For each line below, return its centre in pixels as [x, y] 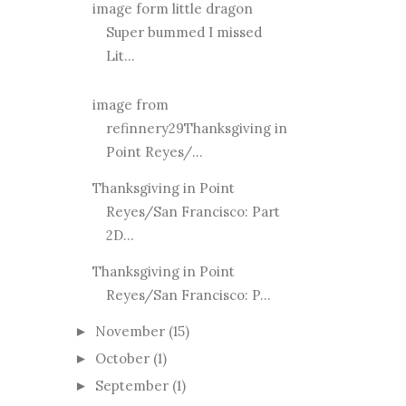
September [132, 385]
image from [130, 105]
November [130, 332]
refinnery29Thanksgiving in [196, 129]
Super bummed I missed [184, 33]
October [122, 358]
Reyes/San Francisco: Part [193, 212]
